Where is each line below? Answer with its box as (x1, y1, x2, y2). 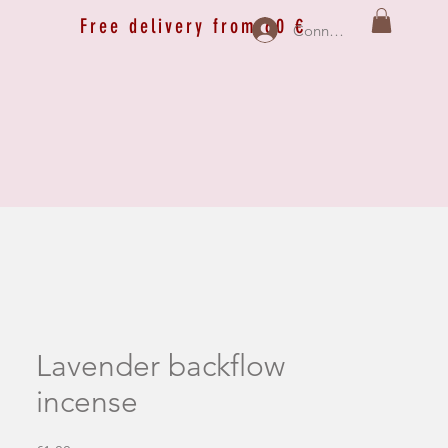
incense (36, 384, 138, 420)
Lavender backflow (36, 348, 285, 384)
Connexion (292, 20, 365, 40)
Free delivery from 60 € (80, 14, 306, 38)
